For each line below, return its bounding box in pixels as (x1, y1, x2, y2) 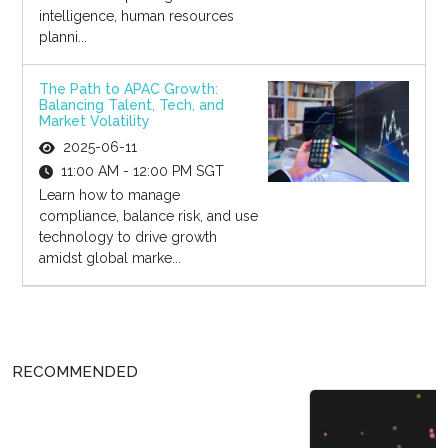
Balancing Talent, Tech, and (38, 97, 224, 114)
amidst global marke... (38, 250, 181, 267)
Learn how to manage (38, 187, 180, 204)
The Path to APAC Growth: (38, 81, 218, 98)
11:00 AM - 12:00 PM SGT (60, 163, 224, 180)
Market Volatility (38, 113, 150, 130)
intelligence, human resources (38, 8, 234, 25)
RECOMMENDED (12, 363, 138, 382)
